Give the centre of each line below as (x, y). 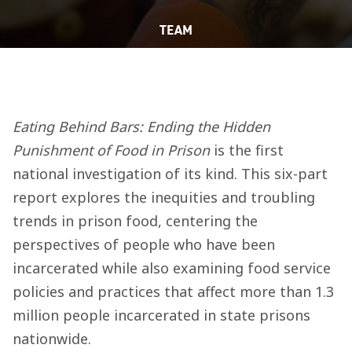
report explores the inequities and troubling (164, 197)
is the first (247, 150)
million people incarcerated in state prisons (161, 315)
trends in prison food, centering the (135, 221)
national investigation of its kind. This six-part (170, 174)
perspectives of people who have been (144, 244)
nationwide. (52, 339)
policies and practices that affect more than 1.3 (173, 291)
